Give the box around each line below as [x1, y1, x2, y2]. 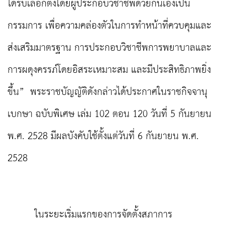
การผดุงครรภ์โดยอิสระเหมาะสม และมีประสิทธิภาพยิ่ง [8, 61, 211, 80]
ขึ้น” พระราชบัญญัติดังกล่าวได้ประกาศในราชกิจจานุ [8, 83, 207, 102]
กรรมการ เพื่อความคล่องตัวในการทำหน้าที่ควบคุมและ [8, 17, 211, 36]
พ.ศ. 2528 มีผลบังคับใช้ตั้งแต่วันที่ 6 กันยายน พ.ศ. [8, 127, 199, 146]
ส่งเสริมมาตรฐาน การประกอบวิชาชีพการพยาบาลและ [8, 39, 211, 58]
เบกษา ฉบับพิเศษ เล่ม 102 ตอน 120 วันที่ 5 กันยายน [8, 105, 211, 124]
